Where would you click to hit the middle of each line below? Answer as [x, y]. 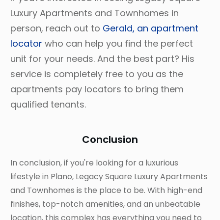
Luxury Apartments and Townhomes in [95, 13]
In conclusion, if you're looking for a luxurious [94, 163]
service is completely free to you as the [97, 74]
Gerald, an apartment [151, 28]
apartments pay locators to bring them [97, 89]
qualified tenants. [51, 104]
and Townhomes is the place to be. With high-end [106, 190]
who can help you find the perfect [118, 43]
